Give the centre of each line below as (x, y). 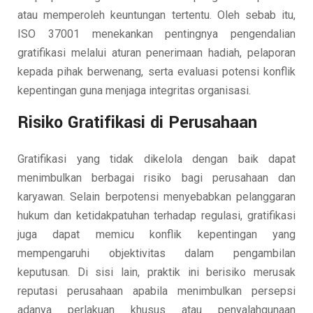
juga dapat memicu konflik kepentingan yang (156, 234)
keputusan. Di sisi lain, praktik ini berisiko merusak (156, 272)
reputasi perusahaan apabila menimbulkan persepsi (156, 291)
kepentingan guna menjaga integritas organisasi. (134, 90)
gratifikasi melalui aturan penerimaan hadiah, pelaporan (156, 52)
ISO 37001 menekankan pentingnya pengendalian (156, 34)
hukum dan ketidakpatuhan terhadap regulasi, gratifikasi (156, 215)
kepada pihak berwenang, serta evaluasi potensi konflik (156, 71)
